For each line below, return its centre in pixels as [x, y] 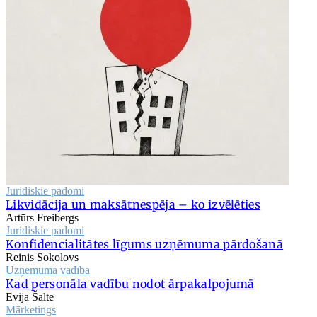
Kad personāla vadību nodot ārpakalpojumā [130, 283]
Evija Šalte [30, 296]
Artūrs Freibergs [42, 217]
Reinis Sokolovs [42, 257]
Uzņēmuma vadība [48, 270]
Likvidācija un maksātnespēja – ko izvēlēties [133, 204]
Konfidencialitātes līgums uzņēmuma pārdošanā [145, 244]
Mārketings [31, 309]
